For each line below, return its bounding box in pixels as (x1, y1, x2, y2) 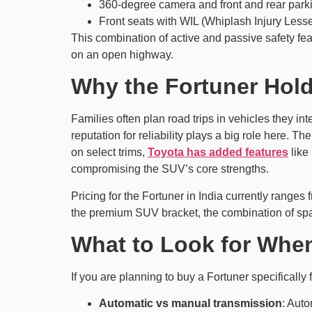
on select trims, (71, 146, 148, 159)
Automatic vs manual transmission (99, 297, 282, 310)
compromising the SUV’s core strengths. (71, 163, 269, 175)
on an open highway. (71, 48, 173, 61)
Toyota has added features (148, 146, 288, 159)
